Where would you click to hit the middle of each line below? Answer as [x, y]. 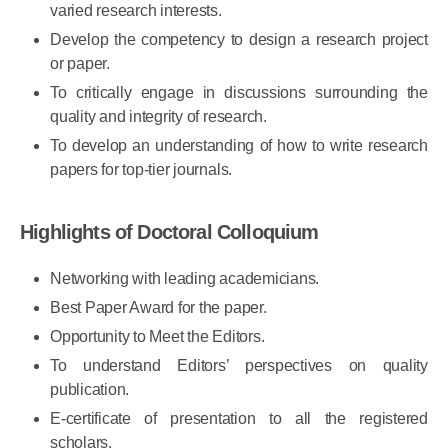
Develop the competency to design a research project [239, 63]
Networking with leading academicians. [185, 302]
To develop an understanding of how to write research [239, 169]
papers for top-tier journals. [141, 193]
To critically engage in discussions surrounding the [239, 116]
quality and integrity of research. [158, 140]
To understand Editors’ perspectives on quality [239, 389]
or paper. [80, 87]
